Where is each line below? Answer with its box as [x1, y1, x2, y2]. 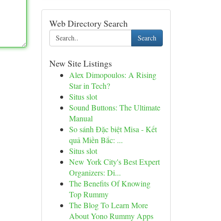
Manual [69, 113, 93, 123]
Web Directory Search [49, 17, 128, 29]
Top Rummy [69, 189, 109, 199]
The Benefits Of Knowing [69, 178, 150, 188]
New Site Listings [49, 57, 112, 69]
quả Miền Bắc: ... [69, 135, 123, 145]
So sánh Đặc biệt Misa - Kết [69, 124, 157, 134]
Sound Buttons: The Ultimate [69, 102, 160, 112]
